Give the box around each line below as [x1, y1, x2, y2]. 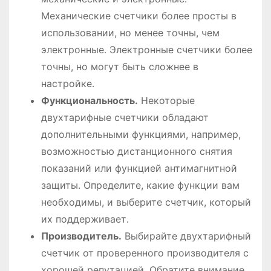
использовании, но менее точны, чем [41, 26, 220, 39]
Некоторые [137, 94, 195, 106]
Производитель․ [41, 229, 122, 242]
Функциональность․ [41, 94, 138, 106]
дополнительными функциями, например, [41, 128, 241, 140]
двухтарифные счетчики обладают [41, 111, 209, 123]
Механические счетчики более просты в [41, 9, 237, 22]
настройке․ [41, 77, 94, 90]
